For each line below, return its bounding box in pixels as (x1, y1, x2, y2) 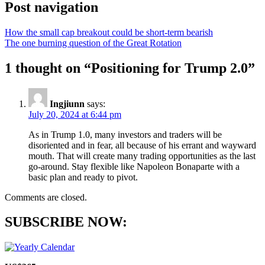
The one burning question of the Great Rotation (5, 37, 182, 48)
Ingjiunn (50, 98, 85, 109)
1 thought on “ (5, 60, 91, 76)
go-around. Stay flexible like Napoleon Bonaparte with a (28, 161, 240, 172)
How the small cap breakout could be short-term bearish (5, 27, 213, 37)
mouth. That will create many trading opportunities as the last (28, 150, 256, 161)
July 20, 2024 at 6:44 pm (28, 109, 121, 119)
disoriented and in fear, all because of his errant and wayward (28, 140, 256, 150)
